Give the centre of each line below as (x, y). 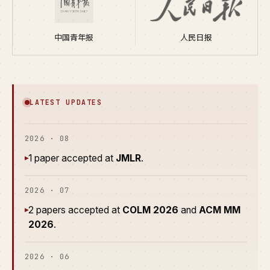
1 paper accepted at (72, 158)
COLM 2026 (150, 210)
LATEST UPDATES (66, 102)
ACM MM (220, 210)
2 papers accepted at (75, 210)
